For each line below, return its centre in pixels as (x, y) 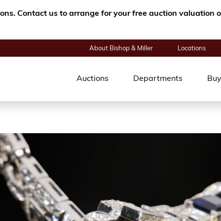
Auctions (92, 79)
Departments (158, 79)
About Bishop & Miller (121, 48)
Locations (192, 48)
